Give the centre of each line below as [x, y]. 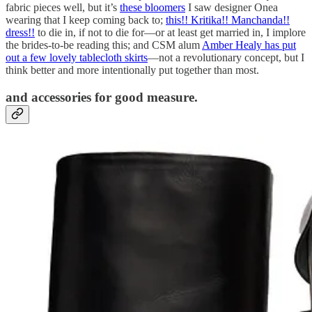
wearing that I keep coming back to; [86, 20]
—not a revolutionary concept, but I [226, 58]
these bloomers [153, 8]
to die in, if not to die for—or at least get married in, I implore [170, 33]
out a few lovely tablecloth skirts [77, 58]
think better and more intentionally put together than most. [132, 70]
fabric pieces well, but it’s [63, 8]
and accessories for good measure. [102, 97]
